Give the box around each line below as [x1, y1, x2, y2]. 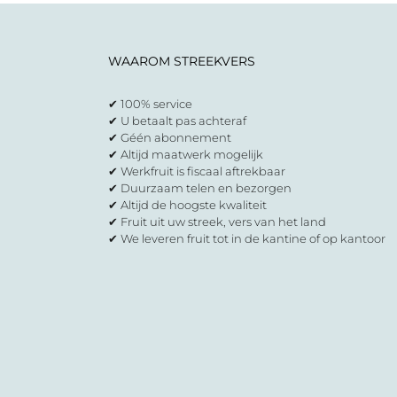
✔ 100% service [108, 97, 192, 111]
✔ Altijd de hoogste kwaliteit [108, 198, 267, 212]
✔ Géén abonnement [108, 130, 231, 144]
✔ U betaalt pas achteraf [108, 113, 246, 128]
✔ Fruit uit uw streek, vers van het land [108, 214, 326, 229]
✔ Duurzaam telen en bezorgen [108, 181, 292, 195]
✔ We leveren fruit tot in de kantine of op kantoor [108, 231, 385, 245]
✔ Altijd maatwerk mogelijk [108, 147, 263, 161]
